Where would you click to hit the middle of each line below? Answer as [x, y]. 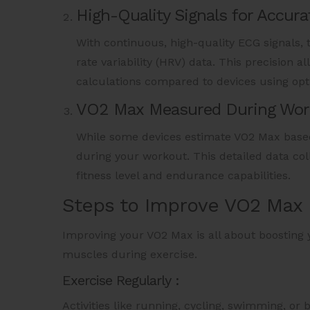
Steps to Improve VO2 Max [182, 206]
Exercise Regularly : [121, 281]
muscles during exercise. [131, 255]
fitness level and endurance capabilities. [183, 176]
